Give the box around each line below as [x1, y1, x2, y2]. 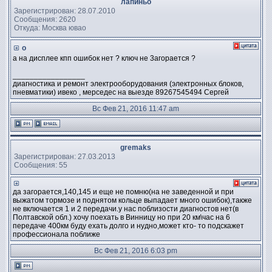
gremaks [120, 143, 151, 152]
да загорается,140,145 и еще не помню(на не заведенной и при [13, 188, 234, 196]
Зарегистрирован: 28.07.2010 [14, 6, 115, 15]
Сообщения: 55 [14, 160, 67, 169]
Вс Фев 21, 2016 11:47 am [92, 104, 179, 113]
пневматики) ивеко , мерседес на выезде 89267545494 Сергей [13, 88, 229, 97]
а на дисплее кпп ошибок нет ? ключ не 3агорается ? [13, 54, 195, 63]
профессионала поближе [13, 230, 100, 239]
